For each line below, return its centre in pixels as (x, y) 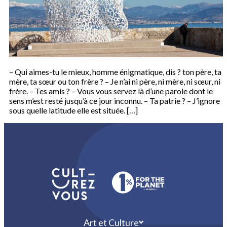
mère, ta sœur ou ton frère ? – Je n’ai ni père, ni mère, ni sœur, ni (115, 82)
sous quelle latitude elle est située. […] (73, 110)
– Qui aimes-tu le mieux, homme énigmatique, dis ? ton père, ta (115, 72)
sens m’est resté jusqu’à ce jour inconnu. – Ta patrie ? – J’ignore (115, 101)
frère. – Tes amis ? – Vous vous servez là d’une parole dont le (111, 91)
